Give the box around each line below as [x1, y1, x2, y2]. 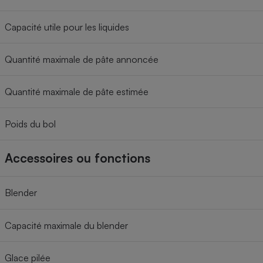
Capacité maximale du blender [5, 220, 128, 232]
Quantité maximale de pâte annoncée [5, 53, 159, 66]
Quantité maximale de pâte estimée [5, 86, 149, 98]
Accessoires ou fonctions [5, 150, 150, 166]
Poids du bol [5, 118, 56, 130]
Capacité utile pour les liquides [5, 21, 129, 33]
